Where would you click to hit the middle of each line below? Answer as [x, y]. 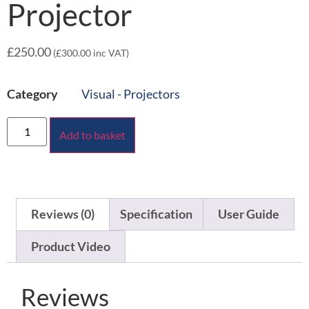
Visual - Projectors [131, 94]
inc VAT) [110, 53]
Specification [156, 214]
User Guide [249, 214]
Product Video [70, 246]
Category [32, 94]
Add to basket [93, 134]
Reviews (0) [62, 214]
